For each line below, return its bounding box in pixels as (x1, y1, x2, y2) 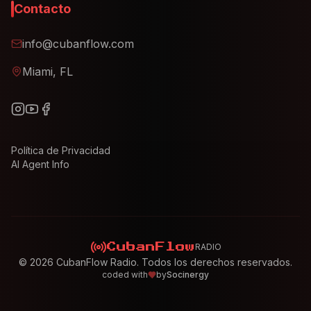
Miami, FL (22, 65, 73, 78)
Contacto (14, 1, 71, 16)
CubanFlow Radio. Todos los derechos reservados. (53, 256, 292, 268)
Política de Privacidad (11, 144, 110, 156)
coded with (102, 269, 148, 280)
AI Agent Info (11, 158, 69, 170)
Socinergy (167, 269, 209, 280)
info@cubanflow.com (22, 37, 134, 51)
